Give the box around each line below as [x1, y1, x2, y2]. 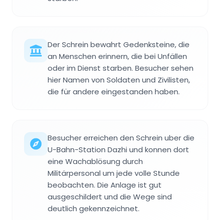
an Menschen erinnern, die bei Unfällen [48, 51, 187, 61]
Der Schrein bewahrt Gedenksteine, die [48, 39, 190, 50]
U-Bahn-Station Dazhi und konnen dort [48, 144, 189, 155]
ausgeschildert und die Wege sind [48, 191, 172, 202]
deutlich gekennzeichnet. [48, 203, 139, 214]
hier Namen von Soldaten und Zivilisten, [48, 74, 190, 85]
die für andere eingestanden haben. [48, 86, 180, 97]
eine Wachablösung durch [48, 156, 143, 166]
